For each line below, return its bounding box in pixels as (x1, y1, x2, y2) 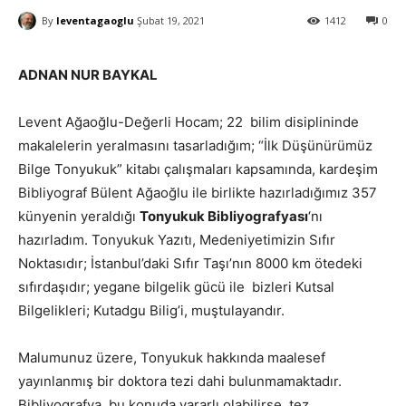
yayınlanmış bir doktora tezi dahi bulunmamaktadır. (18, 372, 342, 390)
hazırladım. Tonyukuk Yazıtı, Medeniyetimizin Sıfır (18, 231, 335, 248)
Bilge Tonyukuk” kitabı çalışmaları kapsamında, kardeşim (18, 160, 378, 178)
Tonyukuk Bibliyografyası (140, 208, 308, 225)
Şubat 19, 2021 (137, 14, 205, 27)
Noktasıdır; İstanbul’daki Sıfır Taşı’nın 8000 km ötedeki (18, 255, 362, 272)
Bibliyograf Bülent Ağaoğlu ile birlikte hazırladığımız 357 (18, 184, 377, 201)
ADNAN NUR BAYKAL (18, 66, 158, 83)
